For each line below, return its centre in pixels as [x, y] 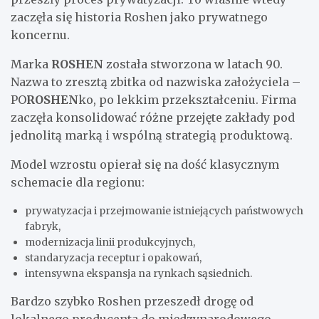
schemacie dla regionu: [78, 182]
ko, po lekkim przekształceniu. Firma [187, 99]
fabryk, [43, 226]
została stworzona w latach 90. [193, 64]
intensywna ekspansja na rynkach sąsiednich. [138, 273]
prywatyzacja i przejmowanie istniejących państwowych [164, 210]
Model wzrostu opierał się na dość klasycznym [145, 164]
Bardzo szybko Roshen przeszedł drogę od [132, 301]
